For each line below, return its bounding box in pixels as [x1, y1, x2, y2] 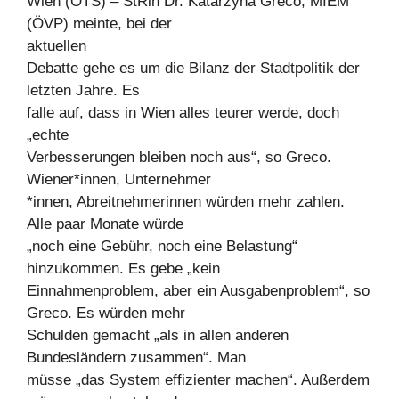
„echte [27, 126, 69, 143]
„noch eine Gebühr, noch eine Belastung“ [27, 237, 297, 255]
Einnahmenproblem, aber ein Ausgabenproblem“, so [27, 281, 370, 299]
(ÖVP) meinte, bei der [27, 14, 172, 32]
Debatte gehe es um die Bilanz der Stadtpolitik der [27, 59, 360, 77]
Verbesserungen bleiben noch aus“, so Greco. [27, 148, 331, 166]
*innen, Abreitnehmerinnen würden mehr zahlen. [27, 192, 345, 210]
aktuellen [27, 37, 86, 54]
